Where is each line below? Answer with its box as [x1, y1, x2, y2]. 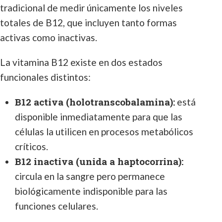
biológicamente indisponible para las [15, 185, 167, 197]
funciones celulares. [15, 200, 98, 212]
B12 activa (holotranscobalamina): [15, 96, 175, 108]
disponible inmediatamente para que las [15, 111, 182, 122]
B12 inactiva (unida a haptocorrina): [15, 155, 183, 167]
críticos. [15, 141, 48, 152]
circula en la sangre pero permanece [15, 170, 165, 182]
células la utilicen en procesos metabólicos [15, 126, 193, 137]
